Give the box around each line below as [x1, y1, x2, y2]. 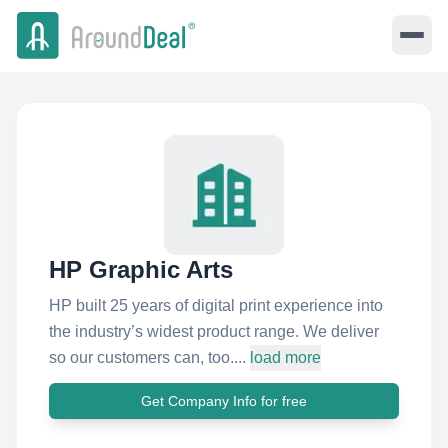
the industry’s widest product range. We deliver [49, 323, 379, 340]
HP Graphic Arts [49, 256, 233, 283]
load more [250, 349, 321, 366]
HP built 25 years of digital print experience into [49, 297, 383, 314]
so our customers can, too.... [49, 349, 246, 366]
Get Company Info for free [141, 393, 307, 409]
